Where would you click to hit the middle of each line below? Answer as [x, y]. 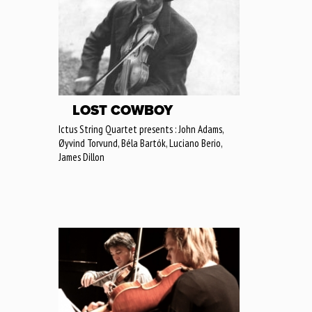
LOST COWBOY [123, 110]
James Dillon [81, 157]
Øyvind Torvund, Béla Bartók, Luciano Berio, [140, 143]
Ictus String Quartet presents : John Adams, [141, 129]
